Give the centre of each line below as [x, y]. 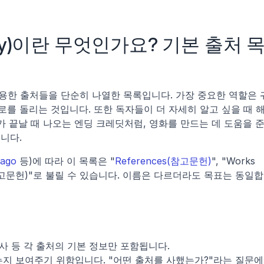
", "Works [233, 161]
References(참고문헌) [163, 161]
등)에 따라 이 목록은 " [66, 161]
